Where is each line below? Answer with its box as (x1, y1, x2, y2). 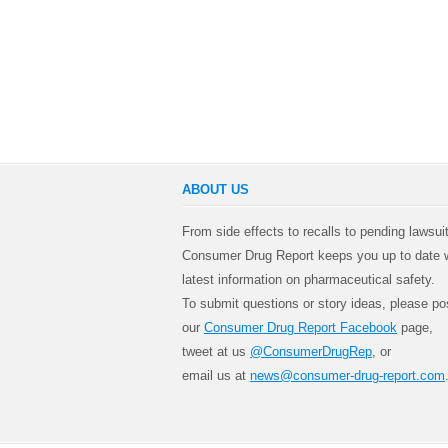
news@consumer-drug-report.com (250, 367, 445, 383)
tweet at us (182, 343, 250, 359)
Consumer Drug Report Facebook (204, 319, 397, 335)
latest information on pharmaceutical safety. (182, 271, 435, 287)
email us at (182, 367, 250, 383)
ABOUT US (182, 181, 249, 197)
